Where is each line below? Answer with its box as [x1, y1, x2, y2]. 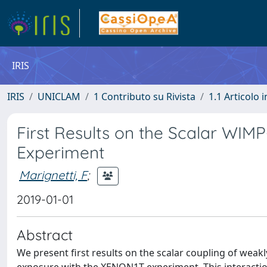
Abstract [17, 226, 73, 244]
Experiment [17, 142, 104, 163]
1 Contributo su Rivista [94, 90, 195, 103]
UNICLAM [38, 90, 80, 103]
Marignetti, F [19, 167, 87, 182]
